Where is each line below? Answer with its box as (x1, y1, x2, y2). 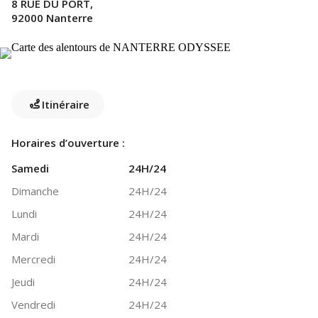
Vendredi (11, 297, 55, 312)
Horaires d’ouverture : (11, 136, 125, 150)
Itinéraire (42, 97, 89, 111)
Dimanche (11, 184, 59, 198)
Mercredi (11, 252, 55, 266)
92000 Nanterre (11, 11, 93, 25)
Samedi (11, 161, 49, 175)
